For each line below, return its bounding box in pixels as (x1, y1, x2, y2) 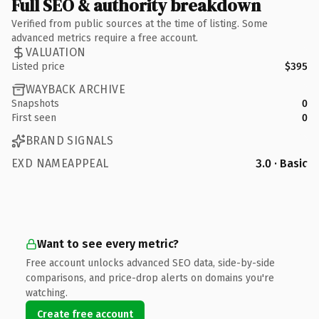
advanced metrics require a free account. (11, 31, 198, 44)
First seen (11, 111, 56, 124)
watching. (26, 286, 68, 299)
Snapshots (11, 97, 59, 110)
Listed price (11, 60, 65, 73)
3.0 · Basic (256, 156, 308, 170)
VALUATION (26, 46, 86, 59)
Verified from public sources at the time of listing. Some (11, 17, 268, 30)
